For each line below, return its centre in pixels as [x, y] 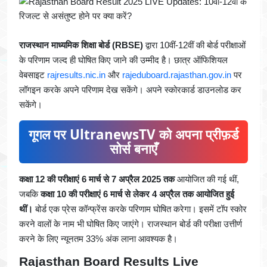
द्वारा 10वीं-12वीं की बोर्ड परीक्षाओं [194, 45]
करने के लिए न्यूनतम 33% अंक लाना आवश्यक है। [98, 239]
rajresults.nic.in [76, 75]
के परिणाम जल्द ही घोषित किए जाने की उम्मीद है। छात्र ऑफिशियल [123, 60]
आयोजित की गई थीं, [207, 179]
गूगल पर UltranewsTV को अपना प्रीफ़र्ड [133, 135]
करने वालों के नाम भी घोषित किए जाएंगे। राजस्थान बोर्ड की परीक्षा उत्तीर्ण [131, 224]
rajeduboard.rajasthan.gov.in [177, 75]
